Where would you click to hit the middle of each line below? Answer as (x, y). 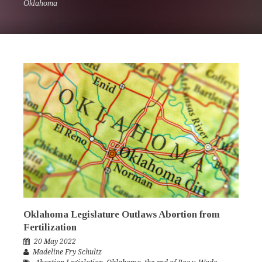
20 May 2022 (55, 242)
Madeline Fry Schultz (67, 252)
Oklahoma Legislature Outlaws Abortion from (122, 215)
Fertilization (50, 227)
